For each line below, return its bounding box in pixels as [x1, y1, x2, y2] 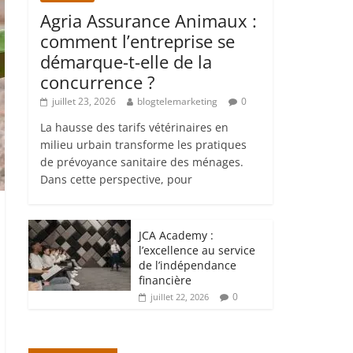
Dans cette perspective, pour [40, 171, 192, 187]
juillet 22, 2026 [150, 290, 209, 303]
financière [139, 272, 191, 288]
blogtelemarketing [137, 94, 217, 108]
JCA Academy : [139, 227, 214, 243]
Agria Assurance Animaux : [40, 8, 257, 32]
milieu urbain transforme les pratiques [40, 136, 247, 152]
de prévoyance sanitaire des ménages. [40, 154, 243, 169]
